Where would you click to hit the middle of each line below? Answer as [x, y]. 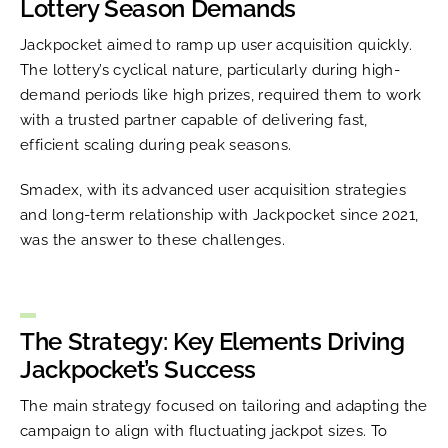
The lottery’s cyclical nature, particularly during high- [210, 69]
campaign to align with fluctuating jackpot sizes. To [204, 430]
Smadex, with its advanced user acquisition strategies [213, 189]
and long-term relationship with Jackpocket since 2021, [219, 214]
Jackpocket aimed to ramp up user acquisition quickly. [216, 44]
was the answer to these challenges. [153, 239]
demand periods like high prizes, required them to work [221, 94]
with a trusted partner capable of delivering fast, [194, 119]
